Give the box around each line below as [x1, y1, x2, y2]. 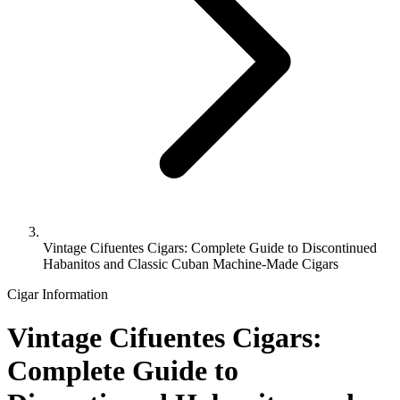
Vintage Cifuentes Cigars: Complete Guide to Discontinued [43, 240, 377, 255]
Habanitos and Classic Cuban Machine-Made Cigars [43, 256, 338, 271]
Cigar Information [7, 287, 108, 302]
